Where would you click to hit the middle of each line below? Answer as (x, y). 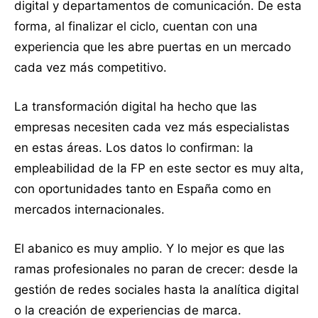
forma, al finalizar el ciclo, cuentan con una (136, 26)
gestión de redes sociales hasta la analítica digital (157, 289)
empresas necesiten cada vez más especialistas (152, 127)
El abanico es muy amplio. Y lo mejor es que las (149, 248)
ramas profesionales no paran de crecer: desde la (156, 269)
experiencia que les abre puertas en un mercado (153, 46)
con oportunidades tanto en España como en (143, 188)
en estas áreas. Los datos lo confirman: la (134, 147)
